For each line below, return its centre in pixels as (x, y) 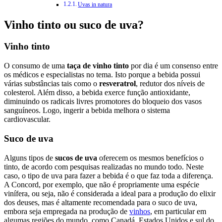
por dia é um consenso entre (173, 66)
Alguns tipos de (29, 158)
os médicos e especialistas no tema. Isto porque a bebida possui (102, 75)
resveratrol (117, 84)
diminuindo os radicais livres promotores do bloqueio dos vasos (103, 102)
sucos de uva (76, 158)
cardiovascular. (27, 119)
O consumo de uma (35, 66)
